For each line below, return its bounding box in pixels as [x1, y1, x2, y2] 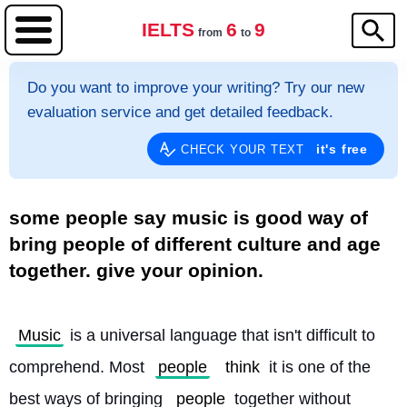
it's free [315, 142, 368, 156]
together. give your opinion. [9, 260, 263, 281]
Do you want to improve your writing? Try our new [27, 79, 364, 96]
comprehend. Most [9, 358, 149, 376]
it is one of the [264, 358, 371, 376]
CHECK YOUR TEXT [180, 143, 309, 156]
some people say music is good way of [9, 207, 368, 228]
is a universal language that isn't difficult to [65, 326, 375, 344]
